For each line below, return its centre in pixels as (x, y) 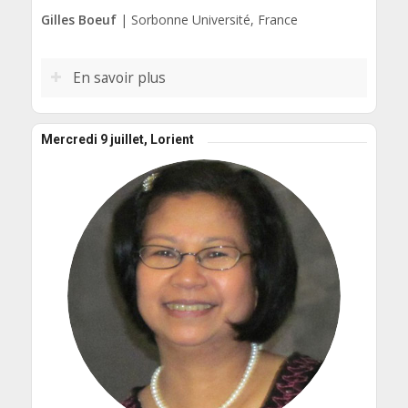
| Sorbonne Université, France (207, 19)
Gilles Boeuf (78, 19)
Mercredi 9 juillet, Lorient (117, 139)
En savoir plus (119, 77)
